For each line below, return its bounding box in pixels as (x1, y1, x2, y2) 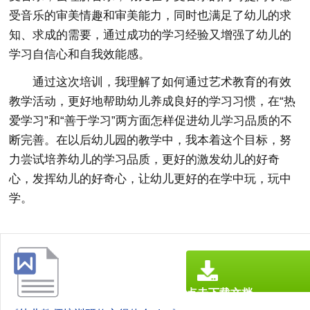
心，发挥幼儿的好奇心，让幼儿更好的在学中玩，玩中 (9, 172, 292, 185)
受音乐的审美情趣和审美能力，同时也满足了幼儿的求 (9, 9, 292, 22)
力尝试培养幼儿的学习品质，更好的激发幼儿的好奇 (9, 153, 280, 166)
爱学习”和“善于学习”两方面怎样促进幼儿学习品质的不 (9, 114, 293, 127)
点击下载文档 (186, 287, 253, 300)
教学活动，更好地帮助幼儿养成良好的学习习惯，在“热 (9, 95, 296, 108)
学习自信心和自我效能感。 (9, 48, 151, 61)
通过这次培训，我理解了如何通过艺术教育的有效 (33, 75, 292, 89)
